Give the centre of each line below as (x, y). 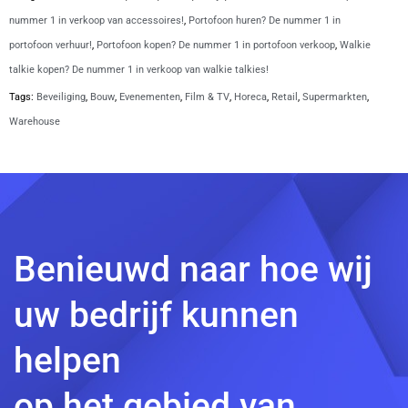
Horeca (250, 97)
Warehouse (35, 121)
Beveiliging (61, 97)
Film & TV (207, 97)
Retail (285, 97)
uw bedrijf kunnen (156, 316)
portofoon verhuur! (51, 45)
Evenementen (150, 97)
